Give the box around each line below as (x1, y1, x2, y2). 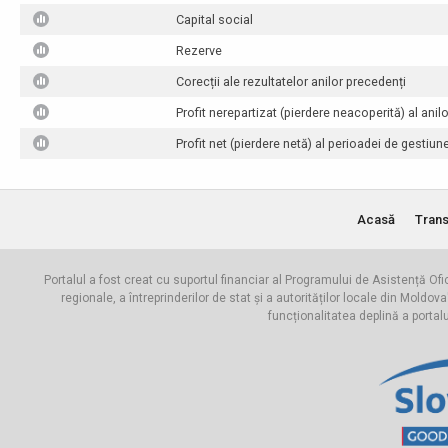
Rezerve (176, 43, 223, 58)
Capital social (176, 12, 254, 27)
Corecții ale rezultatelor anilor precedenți (176, 74, 407, 89)
